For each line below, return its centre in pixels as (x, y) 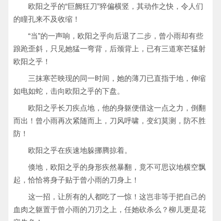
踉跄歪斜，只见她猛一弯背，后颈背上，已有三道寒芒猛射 (110, 49)
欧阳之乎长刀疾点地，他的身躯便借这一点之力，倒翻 (117, 108)
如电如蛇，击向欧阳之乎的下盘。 (69, 91)
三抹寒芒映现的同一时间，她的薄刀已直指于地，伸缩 (117, 78)
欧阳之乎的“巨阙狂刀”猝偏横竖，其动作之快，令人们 (116, 6)
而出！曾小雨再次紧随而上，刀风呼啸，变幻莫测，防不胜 (110, 121)
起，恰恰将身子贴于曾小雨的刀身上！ (76, 180)
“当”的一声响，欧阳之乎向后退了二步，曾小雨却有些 (116, 36)
